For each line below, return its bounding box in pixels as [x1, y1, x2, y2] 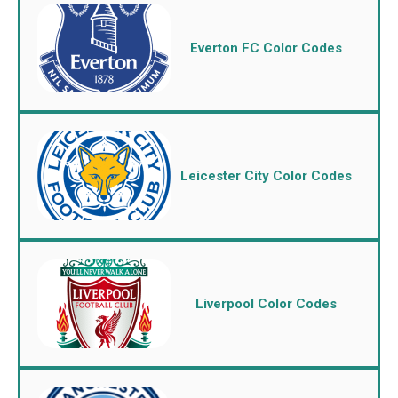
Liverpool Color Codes [195, 296, 337, 312]
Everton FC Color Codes [189, 40, 342, 56]
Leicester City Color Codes [179, 168, 352, 184]
